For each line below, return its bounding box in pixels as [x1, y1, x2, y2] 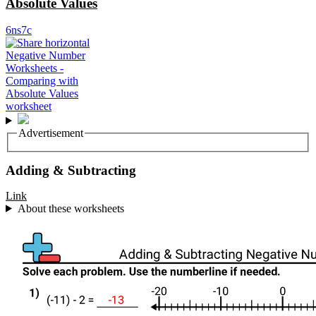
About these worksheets [17, 202, 124, 214]
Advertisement [18, 127, 83, 140]
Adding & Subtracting [6, 163, 136, 178]
